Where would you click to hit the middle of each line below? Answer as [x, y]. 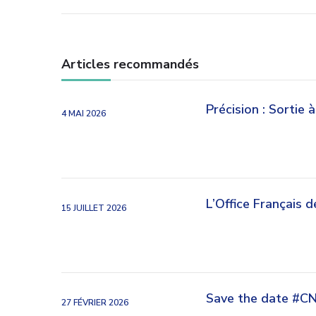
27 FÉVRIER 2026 [95, 302]
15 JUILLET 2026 [94, 208]
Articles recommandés [130, 64]
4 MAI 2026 [84, 113]
